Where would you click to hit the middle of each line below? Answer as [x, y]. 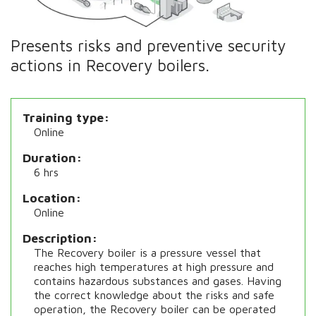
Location [49, 198]
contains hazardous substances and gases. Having [158, 281]
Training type [63, 117]
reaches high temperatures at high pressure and [154, 267]
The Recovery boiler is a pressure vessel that [148, 253]
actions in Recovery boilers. [110, 65]
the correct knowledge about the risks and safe [154, 295]
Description [57, 238]
